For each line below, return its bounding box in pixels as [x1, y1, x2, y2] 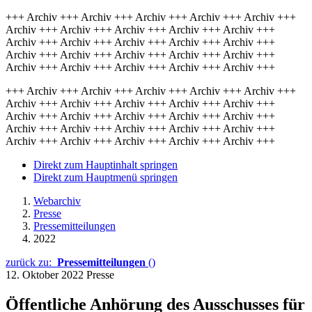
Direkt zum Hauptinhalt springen [33, 159, 178, 171]
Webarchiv [33, 195, 81, 207]
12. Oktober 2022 [6, 269, 86, 281]
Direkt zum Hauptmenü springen [33, 171, 178, 183]
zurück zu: [6, 256, 57, 268]
